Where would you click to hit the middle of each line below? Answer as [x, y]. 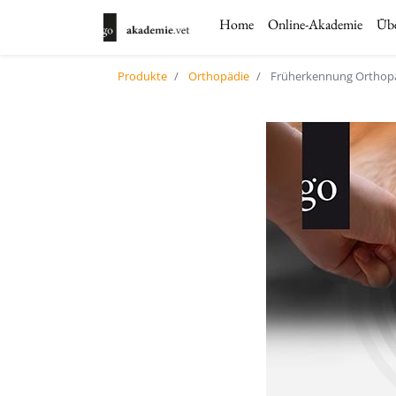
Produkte [142, 76]
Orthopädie [219, 76]
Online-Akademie [315, 24]
